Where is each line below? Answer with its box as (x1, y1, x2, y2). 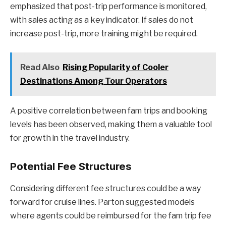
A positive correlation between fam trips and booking (10, 106, 207, 116)
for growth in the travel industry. (10, 133, 130, 143)
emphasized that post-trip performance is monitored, (10, 1, 207, 11)
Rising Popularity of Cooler (62, 63, 168, 73)
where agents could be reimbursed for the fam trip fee (10, 211, 211, 221)
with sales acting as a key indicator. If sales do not (10, 15, 193, 25)
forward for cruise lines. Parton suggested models (10, 197, 195, 207)
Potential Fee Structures (10, 159, 132, 173)
